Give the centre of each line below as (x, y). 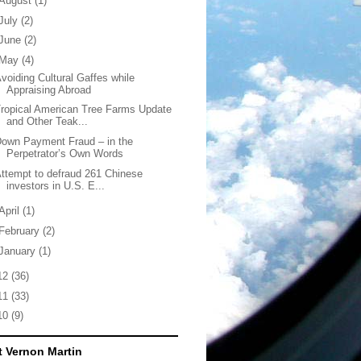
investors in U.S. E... (56, 185)
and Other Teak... (48, 122)
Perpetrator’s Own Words (65, 154)
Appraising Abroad (49, 89)
